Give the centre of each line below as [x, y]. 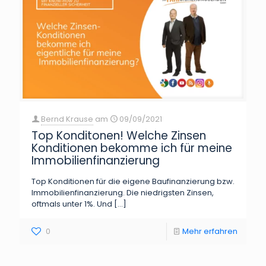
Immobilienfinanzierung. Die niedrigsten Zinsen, [123, 193]
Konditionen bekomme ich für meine [132, 148]
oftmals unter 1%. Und [72, 204]
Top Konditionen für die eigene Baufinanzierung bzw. [133, 182]
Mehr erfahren [210, 232]
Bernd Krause [67, 119]
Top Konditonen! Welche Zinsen [119, 136]
